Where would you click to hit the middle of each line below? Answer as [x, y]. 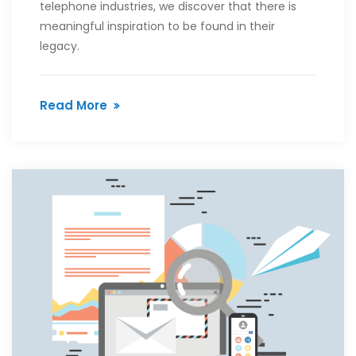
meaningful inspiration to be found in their [157, 26]
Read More [74, 105]
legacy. [60, 46]
